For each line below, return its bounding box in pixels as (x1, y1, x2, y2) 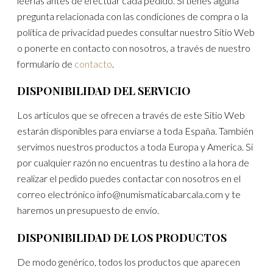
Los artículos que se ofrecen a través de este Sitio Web (17, 109, 246, 121)
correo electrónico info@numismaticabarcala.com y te (17, 188, 241, 200)
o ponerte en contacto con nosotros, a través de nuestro (17, 41, 251, 54)
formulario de (17, 57, 75, 69)
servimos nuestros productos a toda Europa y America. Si (17, 141, 253, 153)
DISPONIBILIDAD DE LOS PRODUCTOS (17, 230, 227, 245)
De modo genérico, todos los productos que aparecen (17, 255, 241, 268)
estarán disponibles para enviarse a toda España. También (17, 125, 254, 137)
